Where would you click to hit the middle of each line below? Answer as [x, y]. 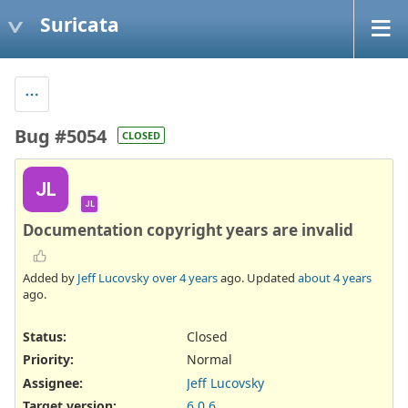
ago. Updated [258, 278]
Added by [50, 278]
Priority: [48, 360]
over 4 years [185, 278]
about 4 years [335, 278]
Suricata [80, 24]
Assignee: [53, 382]
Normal [209, 360]
